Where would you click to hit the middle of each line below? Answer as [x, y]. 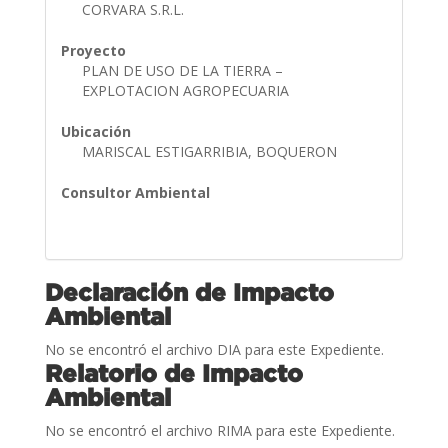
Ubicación [95, 131]
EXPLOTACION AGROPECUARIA [187, 90]
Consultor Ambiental [135, 192]
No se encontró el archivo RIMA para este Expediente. [219, 430]
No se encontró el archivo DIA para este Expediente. [214, 349]
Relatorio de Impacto [173, 372]
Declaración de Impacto [189, 291]
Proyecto [93, 50]
